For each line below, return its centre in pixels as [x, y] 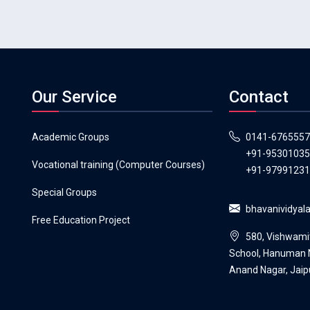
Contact [259, 97]
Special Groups [64, 193]
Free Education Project [81, 220]
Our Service [74, 97]
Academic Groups [71, 137]
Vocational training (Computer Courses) [118, 165]
